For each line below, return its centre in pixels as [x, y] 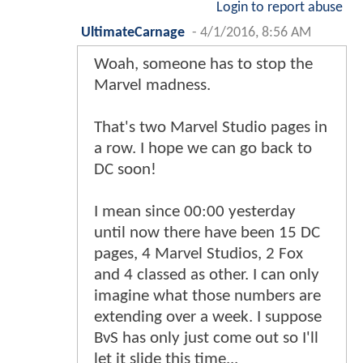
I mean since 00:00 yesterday [195, 211]
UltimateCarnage [133, 32]
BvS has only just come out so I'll [206, 338]
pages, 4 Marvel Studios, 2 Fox [199, 254]
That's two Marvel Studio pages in [211, 127]
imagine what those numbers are [207, 296]
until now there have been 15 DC [207, 233]
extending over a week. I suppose [208, 317]
